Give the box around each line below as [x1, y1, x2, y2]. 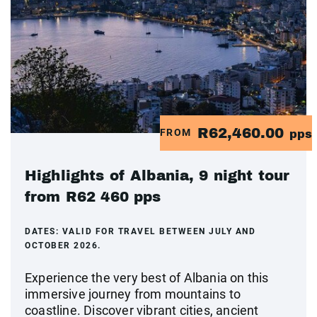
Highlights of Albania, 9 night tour [25, 167, 290, 183]
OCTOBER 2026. [25, 240, 101, 250]
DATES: [25, 226, 62, 236]
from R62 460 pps [25, 188, 161, 204]
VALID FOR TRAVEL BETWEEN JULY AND [62, 226, 255, 236]
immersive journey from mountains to [25, 286, 241, 301]
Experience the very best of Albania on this [25, 270, 269, 285]
